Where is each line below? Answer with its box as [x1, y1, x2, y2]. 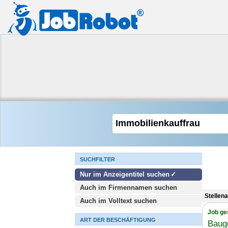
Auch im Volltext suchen [80, 197, 157, 205]
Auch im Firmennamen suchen [80, 184, 177, 191]
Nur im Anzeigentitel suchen [80, 170, 169, 178]
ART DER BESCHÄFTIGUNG [80, 217, 156, 223]
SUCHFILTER [80, 156, 115, 162]
